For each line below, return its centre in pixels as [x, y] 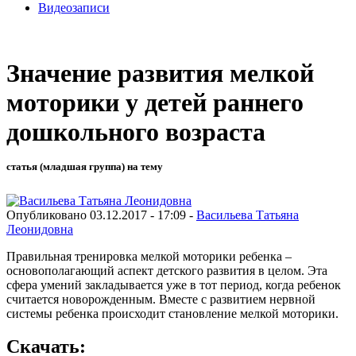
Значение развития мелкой [160, 74]
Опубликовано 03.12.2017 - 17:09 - [101, 215]
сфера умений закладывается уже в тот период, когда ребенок [174, 284]
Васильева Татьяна [248, 215]
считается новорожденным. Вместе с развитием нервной [161, 299]
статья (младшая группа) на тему [85, 167]
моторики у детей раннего [155, 103]
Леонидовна [40, 229]
